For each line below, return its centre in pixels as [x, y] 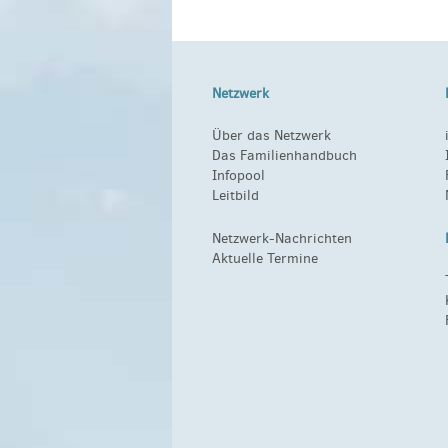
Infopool [238, 176]
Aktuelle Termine [265, 258]
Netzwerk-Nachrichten [282, 238]
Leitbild [235, 196]
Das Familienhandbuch [284, 156]
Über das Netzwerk [271, 136]
